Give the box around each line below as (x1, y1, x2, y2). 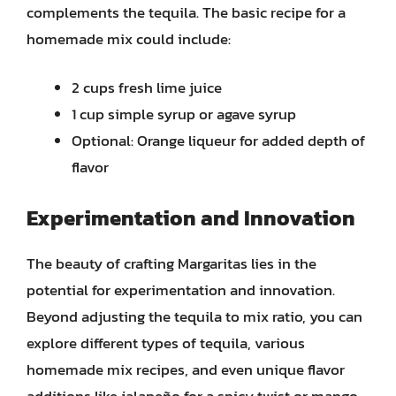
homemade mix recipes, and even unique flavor (27, 357, 345, 381)
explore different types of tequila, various (27, 331, 305, 354)
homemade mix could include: (27, 27, 231, 50)
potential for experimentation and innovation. (27, 278, 335, 301)
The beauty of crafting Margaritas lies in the (27, 251, 316, 275)
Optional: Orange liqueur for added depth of (72, 129, 365, 152)
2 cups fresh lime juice (72, 76, 222, 99)
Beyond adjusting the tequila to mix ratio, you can (27, 304, 362, 328)
